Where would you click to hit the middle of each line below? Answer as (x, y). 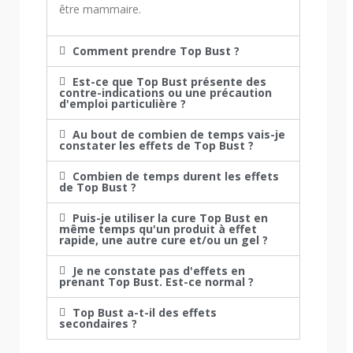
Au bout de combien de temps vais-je (178, 135)
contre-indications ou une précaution (165, 93)
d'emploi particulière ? (123, 104)
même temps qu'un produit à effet (158, 229)
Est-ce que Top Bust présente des (169, 82)
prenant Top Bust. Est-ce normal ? (156, 282)
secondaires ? (98, 324)
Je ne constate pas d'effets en (158, 271)
